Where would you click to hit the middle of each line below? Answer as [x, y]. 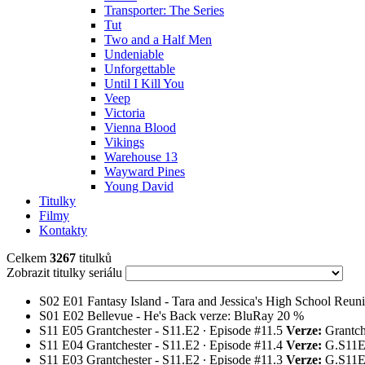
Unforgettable [140, 69]
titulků [94, 258]
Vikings [124, 142]
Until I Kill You [144, 84]
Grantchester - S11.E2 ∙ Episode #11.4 [185, 345]
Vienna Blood [140, 128]
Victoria [125, 113]
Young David [139, 186]
